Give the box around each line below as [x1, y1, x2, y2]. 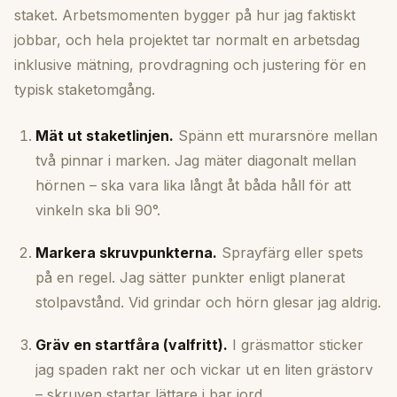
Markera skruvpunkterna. [35, 244, 217, 262]
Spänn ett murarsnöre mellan [174, 127, 378, 145]
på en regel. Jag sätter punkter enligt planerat [35, 269, 345, 287]
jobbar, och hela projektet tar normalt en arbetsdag [14, 31, 360, 50]
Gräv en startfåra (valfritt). [35, 336, 228, 354]
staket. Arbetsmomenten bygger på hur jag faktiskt [14, 6, 355, 25]
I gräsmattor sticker [228, 336, 363, 354]
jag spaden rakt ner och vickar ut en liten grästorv [35, 361, 373, 379]
